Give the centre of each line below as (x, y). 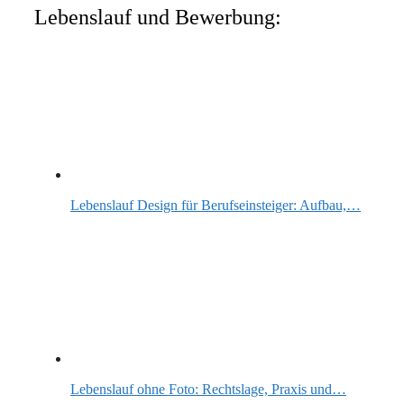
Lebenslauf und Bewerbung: (158, 17)
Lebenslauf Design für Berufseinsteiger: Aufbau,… (216, 205)
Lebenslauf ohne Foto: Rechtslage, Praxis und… (208, 389)
